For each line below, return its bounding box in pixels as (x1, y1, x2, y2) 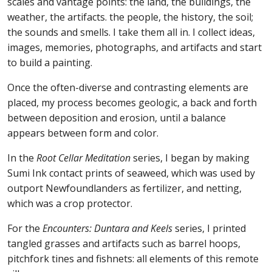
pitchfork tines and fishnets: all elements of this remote (7, 251, 259, 265)
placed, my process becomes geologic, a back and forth (7, 95, 257, 109)
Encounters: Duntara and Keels (42, 221, 172, 235)
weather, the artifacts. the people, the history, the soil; (7, 10, 253, 24)
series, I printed (172, 221, 246, 235)
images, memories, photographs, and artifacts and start (7, 40, 262, 54)
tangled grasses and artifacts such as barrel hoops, (7, 236, 240, 250)
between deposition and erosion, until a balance (7, 110, 226, 124)
